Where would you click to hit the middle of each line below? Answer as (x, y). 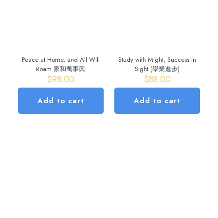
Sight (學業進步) (157, 69)
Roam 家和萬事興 (61, 69)
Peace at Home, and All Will (61, 60)
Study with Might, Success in (157, 60)
